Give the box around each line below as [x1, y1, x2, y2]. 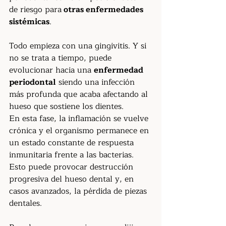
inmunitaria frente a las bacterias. [9, 148, 136, 161]
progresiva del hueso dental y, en [9, 173, 136, 186]
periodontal [9, 76, 56, 89]
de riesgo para [9, 3, 62, 16]
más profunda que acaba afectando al [9, 88, 150, 101]
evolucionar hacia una [9, 64, 94, 77]
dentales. [9, 197, 42, 210]
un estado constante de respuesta [9, 136, 136, 149]
